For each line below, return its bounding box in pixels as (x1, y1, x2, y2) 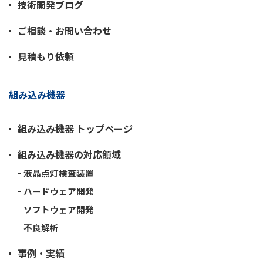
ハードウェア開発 (23, 184, 94, 197)
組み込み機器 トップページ (18, 121, 133, 136)
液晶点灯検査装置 (23, 166, 94, 179)
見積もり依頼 (18, 49, 74, 63)
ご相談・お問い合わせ (18, 23, 112, 38)
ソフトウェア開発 (23, 203, 94, 215)
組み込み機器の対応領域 (18, 147, 121, 161)
